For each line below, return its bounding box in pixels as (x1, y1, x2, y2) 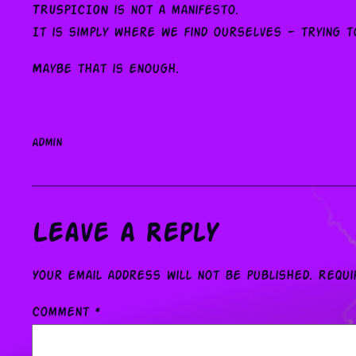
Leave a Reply (32, 222, 219, 247)
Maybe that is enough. (32, 64, 179, 76)
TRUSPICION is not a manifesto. (32, 5, 238, 17)
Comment (32, 307, 95, 319)
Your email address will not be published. (32, 270, 312, 283)
